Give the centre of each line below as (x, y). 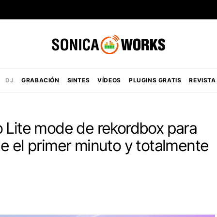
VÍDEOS (109, 80)
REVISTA (202, 80)
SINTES (78, 80)
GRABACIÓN (40, 80)
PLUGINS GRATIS (155, 80)
